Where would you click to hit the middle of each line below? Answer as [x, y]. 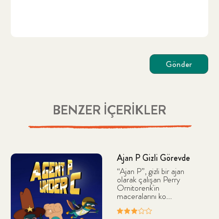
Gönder [179, 64]
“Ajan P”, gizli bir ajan [150, 171]
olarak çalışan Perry [148, 179]
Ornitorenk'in [138, 187]
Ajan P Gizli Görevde [153, 158]
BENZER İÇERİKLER [109, 110]
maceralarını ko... [144, 196]
